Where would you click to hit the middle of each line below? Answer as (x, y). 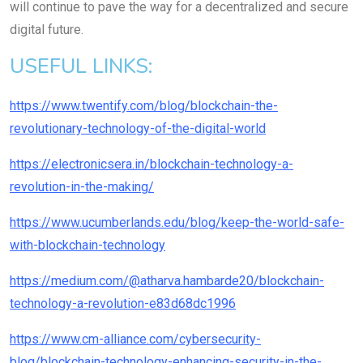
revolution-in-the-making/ (82, 187)
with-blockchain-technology (88, 246)
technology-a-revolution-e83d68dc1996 (123, 304)
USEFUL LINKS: (81, 66)
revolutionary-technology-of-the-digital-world (138, 129)
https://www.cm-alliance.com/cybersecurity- (135, 340)
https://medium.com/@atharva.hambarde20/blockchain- (167, 281)
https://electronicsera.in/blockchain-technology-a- (152, 164)
